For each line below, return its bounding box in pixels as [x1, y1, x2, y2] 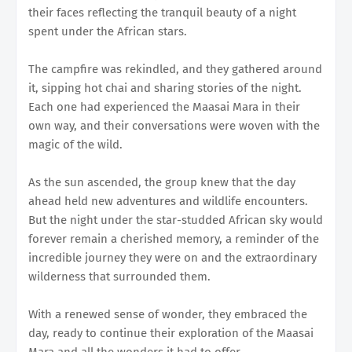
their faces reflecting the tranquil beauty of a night [28, 5, 296, 20]
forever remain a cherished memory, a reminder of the [28, 231, 319, 246]
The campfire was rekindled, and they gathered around [28, 61, 322, 76]
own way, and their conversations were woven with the [28, 118, 320, 133]
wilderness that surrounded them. [28, 269, 211, 284]
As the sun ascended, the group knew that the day [28, 174, 295, 189]
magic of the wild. [28, 137, 123, 152]
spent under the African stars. [28, 24, 187, 38]
